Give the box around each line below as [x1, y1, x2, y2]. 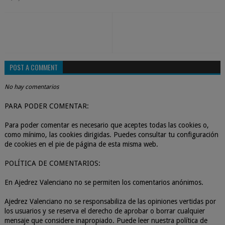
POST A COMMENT [9, 62, 58, 72]
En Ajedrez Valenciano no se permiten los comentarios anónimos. [4, 178, 203, 186]
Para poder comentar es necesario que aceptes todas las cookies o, [4, 121, 209, 129]
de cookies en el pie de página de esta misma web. [4, 140, 158, 148]
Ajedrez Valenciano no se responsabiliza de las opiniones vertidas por [4, 197, 216, 205]
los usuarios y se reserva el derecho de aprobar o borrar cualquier [4, 207, 205, 215]
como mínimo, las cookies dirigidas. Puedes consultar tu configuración [4, 131, 218, 139]
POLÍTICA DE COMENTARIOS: [4, 159, 100, 167]
